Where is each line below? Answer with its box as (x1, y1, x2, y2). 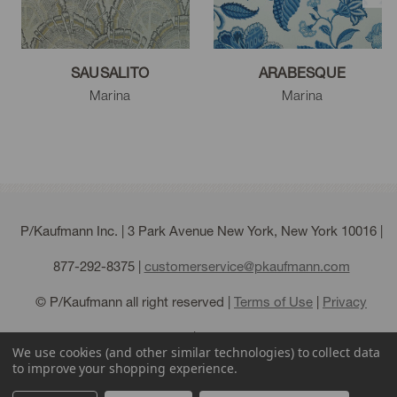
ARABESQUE (258, 64, 346, 82)
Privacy (323, 293, 367, 310)
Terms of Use (234, 293, 313, 310)
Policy (153, 329, 190, 346)
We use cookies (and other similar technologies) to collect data (12, 344, 380, 361)
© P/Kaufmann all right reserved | (35, 293, 234, 310)
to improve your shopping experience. (12, 360, 238, 377)
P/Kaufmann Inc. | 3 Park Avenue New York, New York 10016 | (19, 222, 383, 239)
